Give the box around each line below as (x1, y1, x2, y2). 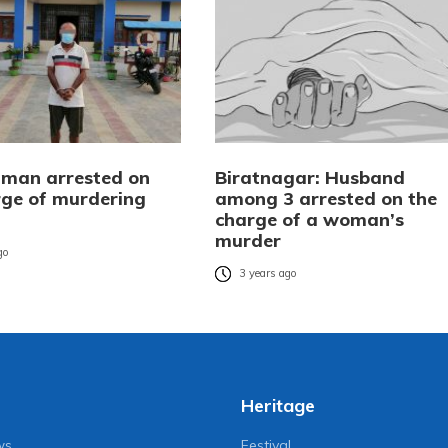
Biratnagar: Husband (214, 166, 405, 190)
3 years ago (238, 266, 297, 281)
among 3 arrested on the (214, 187, 437, 211)
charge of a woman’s (214, 208, 404, 232)
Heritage (240, 394, 315, 418)
